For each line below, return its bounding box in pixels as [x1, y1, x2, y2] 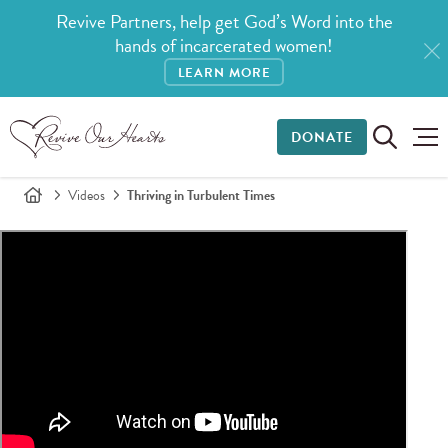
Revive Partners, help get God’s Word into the [55, 7, 393, 37]
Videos [68, 184, 105, 206]
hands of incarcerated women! [115, 31, 333, 61]
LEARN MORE [177, 63, 271, 84]
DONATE [290, 126, 353, 148]
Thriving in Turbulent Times [127, 184, 275, 206]
